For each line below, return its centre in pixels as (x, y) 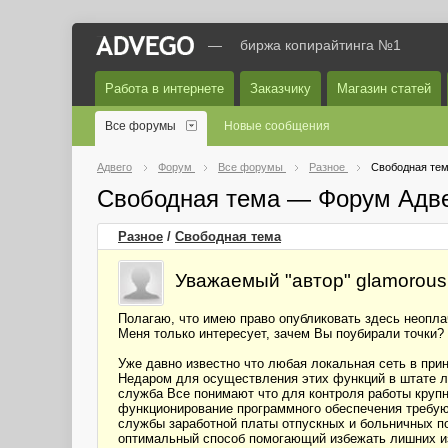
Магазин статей (384, 88)
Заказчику (280, 88)
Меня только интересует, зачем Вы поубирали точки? (281, 333)
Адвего (114, 167)
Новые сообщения (277, 126)
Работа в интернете (164, 88)
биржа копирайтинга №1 (320, 45)
